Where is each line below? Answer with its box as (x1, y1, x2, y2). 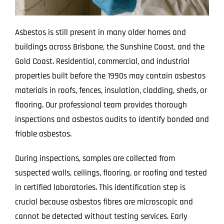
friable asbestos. (14, 128, 71, 140)
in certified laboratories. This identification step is (14, 182, 185, 193)
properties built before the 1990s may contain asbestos (14, 70, 205, 82)
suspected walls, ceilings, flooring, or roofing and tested (14, 167, 207, 179)
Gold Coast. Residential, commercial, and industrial (14, 56, 189, 67)
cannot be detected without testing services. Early (14, 211, 187, 222)
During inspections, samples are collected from (14, 153, 175, 164)
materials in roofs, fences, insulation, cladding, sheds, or (14, 85, 207, 96)
